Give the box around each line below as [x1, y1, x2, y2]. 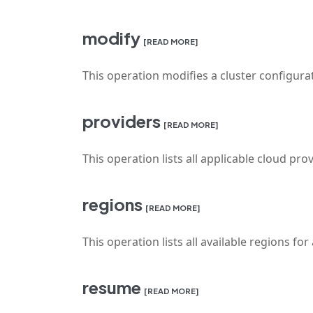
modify [82, 27, 140, 48]
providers [82, 110, 161, 131]
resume [82, 277, 141, 298]
